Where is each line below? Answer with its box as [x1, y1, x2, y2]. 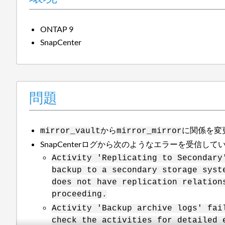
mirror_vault [40, 126, 101, 136]
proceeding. [51, 189, 107, 199]
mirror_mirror [117, 126, 182, 136]
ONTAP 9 [40, 24, 74, 34]
